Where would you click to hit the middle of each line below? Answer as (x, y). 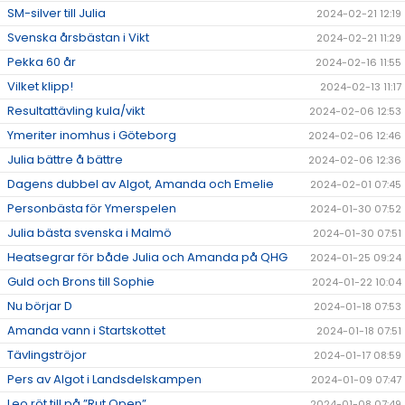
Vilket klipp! (40, 87)
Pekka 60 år (42, 62)
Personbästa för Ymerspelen (92, 209)
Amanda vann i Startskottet (86, 331)
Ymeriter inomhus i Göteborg (92, 136)
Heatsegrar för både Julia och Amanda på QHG (147, 258)
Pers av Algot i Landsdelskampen (104, 380)
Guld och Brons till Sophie (81, 282)
